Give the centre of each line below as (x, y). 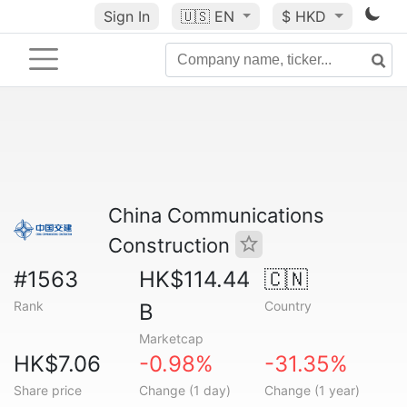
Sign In (126, 16)
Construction (172, 245)
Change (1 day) (184, 390)
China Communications (216, 215)
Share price (48, 390)
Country (288, 306)
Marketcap (171, 338)
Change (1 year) (312, 390)
